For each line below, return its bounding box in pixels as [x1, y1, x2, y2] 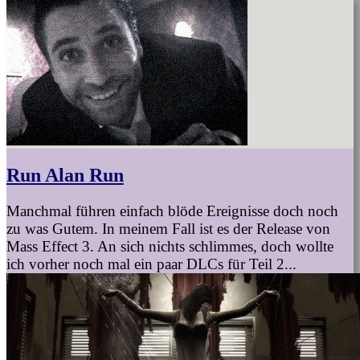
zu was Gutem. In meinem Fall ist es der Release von [6, 219, 330, 237]
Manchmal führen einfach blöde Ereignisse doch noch [6, 202, 338, 219]
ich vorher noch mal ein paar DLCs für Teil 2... [6, 255, 297, 272]
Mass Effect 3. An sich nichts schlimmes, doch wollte [6, 237, 333, 255]
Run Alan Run [6, 164, 124, 186]
